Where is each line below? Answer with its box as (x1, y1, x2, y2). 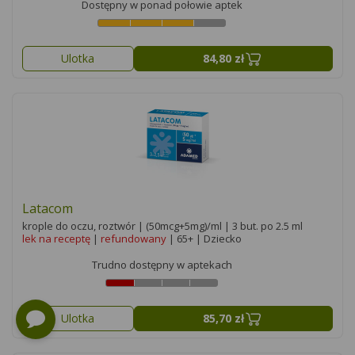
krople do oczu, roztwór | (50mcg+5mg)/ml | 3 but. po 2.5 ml (22, 219, 303, 233)
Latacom (22, 200, 73, 217)
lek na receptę (22, 231, 90, 246)
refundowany (101, 231, 166, 246)
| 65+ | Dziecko (166, 231, 242, 246)
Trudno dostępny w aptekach (91, 258, 232, 272)
